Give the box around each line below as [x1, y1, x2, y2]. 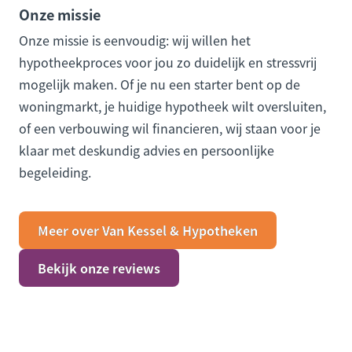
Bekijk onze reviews [38, 258, 160, 277]
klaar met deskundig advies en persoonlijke [19, 140, 274, 159]
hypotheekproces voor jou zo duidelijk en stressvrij [19, 52, 317, 71]
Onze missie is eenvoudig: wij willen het [19, 30, 251, 49]
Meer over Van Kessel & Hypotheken [38, 220, 258, 240]
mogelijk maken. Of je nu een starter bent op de [19, 74, 300, 93]
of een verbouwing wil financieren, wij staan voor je [19, 118, 321, 137]
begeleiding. [19, 162, 91, 181]
